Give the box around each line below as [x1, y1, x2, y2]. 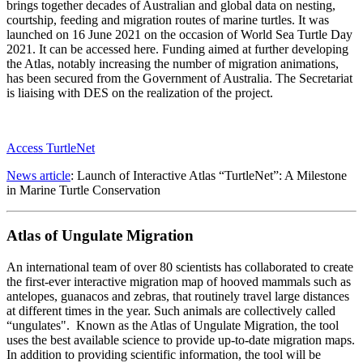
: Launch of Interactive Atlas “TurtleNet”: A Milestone [70, 168, 347, 182]
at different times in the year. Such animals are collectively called [6, 304, 335, 318]
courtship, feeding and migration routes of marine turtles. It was [6, 12, 329, 27]
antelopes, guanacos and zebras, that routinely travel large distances [6, 289, 349, 304]
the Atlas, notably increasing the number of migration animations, [6, 56, 339, 70]
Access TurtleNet [6, 140, 95, 155]
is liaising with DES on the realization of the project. [6, 85, 273, 100]
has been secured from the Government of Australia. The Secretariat [6, 70, 352, 85]
